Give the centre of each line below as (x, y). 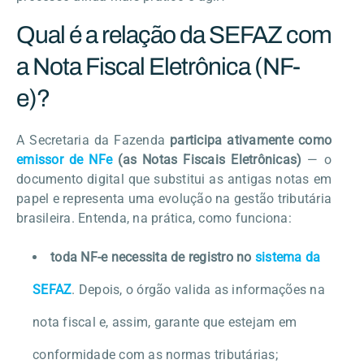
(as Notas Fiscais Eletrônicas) (207, 159)
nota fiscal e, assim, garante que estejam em (165, 322)
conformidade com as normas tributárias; (155, 354)
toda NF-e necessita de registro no (153, 257)
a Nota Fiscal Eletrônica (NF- (158, 66)
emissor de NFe (65, 159)
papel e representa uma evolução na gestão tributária (174, 198)
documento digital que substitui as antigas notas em (174, 179)
